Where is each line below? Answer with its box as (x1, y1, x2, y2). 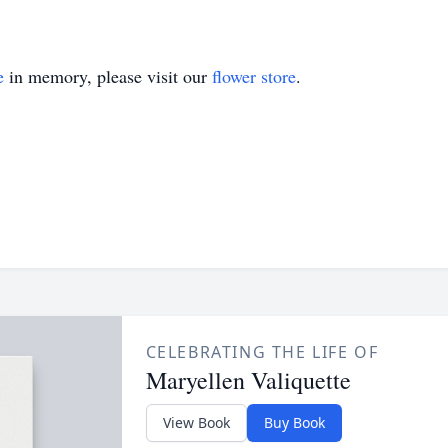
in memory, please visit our (4, 64, 212, 88)
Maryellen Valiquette (145, 364, 351, 396)
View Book (162, 413, 230, 432)
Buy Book (263, 413, 325, 432)
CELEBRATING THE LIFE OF (145, 341, 379, 363)
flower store (212, 64, 296, 88)
